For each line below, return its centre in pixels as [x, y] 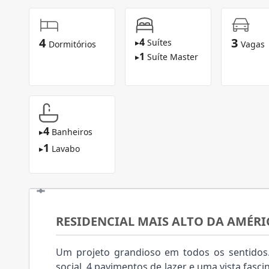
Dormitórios [72, 44]
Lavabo [66, 149]
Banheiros [72, 132]
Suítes [159, 42]
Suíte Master [173, 57]
